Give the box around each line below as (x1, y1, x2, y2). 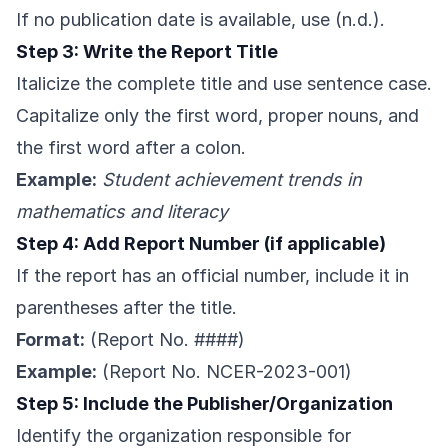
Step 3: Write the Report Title (16, 41, 278, 63)
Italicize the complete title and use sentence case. (16, 73, 432, 95)
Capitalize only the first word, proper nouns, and (16, 105, 419, 127)
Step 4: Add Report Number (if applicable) (16, 233, 386, 255)
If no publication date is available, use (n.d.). (16, 9, 385, 31)
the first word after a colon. (16, 137, 246, 159)
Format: (16, 329, 85, 351)
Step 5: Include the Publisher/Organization (16, 393, 393, 415)
